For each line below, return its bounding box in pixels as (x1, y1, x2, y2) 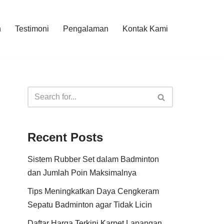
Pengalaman (62, 24, 108, 33)
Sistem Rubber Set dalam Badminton (27, 155, 159, 163)
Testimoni (14, 24, 49, 33)
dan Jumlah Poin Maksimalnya (27, 168, 136, 177)
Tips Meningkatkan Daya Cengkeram (27, 187, 159, 195)
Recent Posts (27, 130, 103, 144)
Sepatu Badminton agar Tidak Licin (27, 200, 152, 209)
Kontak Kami (122, 24, 168, 33)
